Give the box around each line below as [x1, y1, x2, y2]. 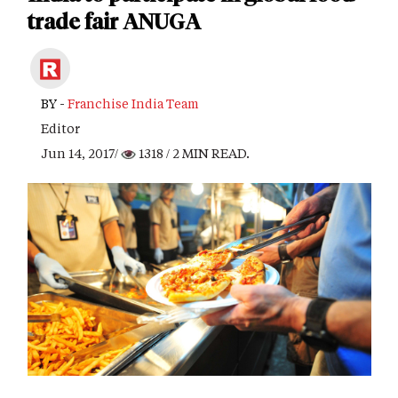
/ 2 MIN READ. [163, 145, 250, 162]
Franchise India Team [68, 95, 199, 112]
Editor [41, 120, 80, 137]
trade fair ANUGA [28, 9, 200, 35]
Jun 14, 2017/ [41, 145, 121, 162]
